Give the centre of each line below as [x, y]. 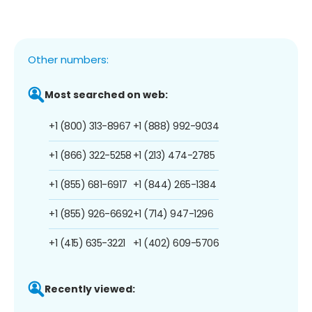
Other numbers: [68, 59]
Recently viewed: [90, 289]
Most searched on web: [106, 94]
